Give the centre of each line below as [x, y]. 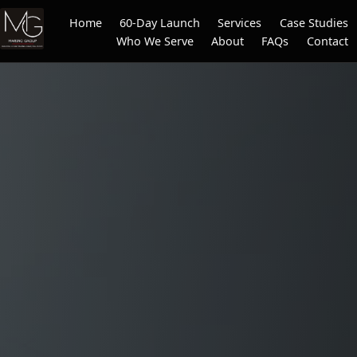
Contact [327, 41]
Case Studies [314, 22]
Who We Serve [155, 41]
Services [240, 22]
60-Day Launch [160, 22]
